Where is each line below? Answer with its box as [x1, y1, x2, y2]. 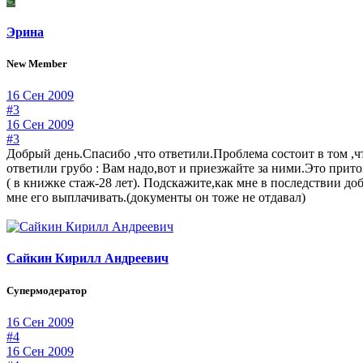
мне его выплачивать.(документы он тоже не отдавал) [6, 190, 305, 205]
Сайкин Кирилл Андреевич [6, 251, 169, 266]
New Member [6, 57, 67, 70]
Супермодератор [6, 284, 87, 297]
